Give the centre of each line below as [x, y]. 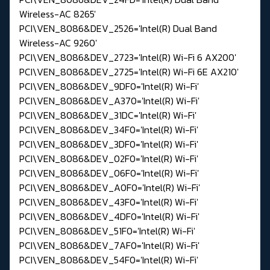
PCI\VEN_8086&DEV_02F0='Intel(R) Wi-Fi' [109, 158]
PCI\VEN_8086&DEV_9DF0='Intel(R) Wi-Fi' [109, 86]
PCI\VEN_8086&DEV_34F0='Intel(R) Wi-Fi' [109, 129]
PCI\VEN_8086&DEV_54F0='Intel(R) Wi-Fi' [109, 259]
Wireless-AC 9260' [58, 42]
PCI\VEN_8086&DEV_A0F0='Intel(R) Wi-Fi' [110, 187]
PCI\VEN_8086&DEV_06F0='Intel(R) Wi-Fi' [109, 173]
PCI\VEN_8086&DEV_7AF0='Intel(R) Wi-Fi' [109, 245]
